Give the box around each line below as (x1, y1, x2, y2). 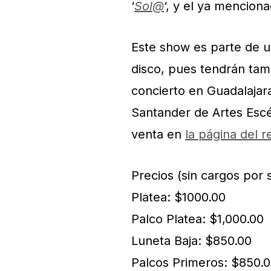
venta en (131, 127, 185, 142)
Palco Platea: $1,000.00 (131, 212, 264, 226)
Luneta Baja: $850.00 (131, 233, 252, 248)
